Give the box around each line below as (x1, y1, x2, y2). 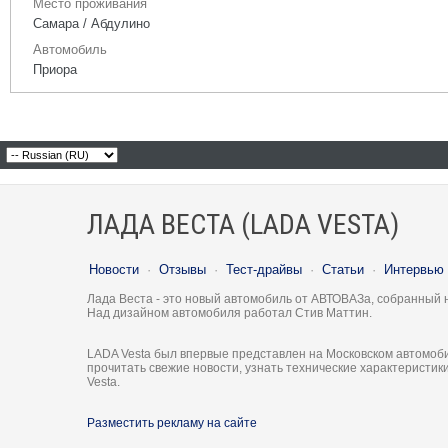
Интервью (384, 262, 444, 277)
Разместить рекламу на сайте (87, 416, 257, 430)
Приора (33, 62, 77, 77)
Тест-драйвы (226, 262, 302, 277)
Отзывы (159, 262, 206, 277)
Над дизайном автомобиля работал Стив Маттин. (87, 306, 372, 320)
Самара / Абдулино (33, 16, 150, 31)
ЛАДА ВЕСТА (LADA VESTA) (87, 208, 399, 241)
